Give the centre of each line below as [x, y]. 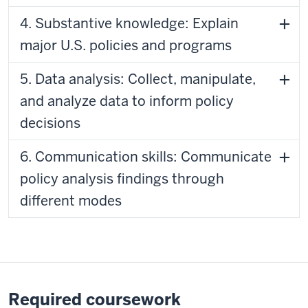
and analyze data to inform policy [127, 101]
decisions [50, 123]
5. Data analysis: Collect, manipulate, [138, 79]
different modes [71, 201]
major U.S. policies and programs [126, 45]
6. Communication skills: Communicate [27, 157]
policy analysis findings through [122, 179]
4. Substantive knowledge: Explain [129, 23]
